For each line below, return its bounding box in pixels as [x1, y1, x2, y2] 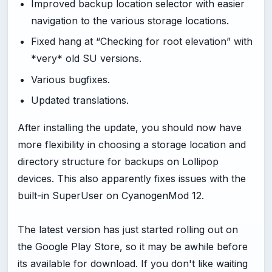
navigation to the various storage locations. [30, 14, 229, 27]
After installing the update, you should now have [18, 121, 242, 134]
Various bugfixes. [30, 73, 110, 86]
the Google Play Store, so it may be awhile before [18, 240, 248, 253]
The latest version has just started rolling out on [18, 223, 238, 236]
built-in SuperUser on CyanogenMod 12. [18, 189, 204, 202]
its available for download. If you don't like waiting [18, 257, 248, 270]
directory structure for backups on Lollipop [18, 155, 219, 168]
